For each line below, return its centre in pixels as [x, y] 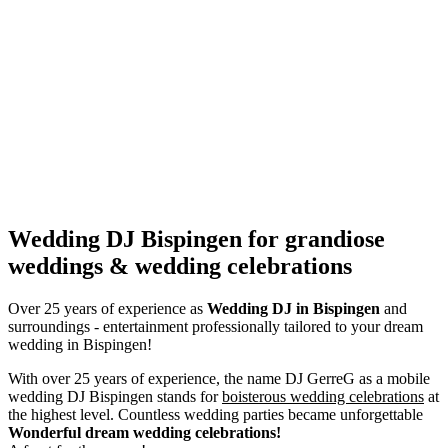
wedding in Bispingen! [80, 345]
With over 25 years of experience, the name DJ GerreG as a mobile [219, 379]
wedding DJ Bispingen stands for [115, 397]
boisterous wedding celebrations [323, 397]
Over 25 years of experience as [107, 309]
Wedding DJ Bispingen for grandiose [196, 239]
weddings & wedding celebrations [180, 266]
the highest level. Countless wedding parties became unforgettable [215, 415]
